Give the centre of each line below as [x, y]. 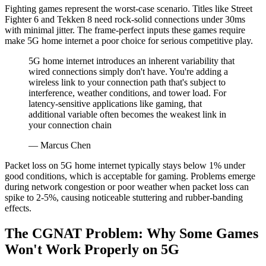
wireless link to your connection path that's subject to [127, 83]
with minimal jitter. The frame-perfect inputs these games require [125, 30]
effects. [18, 208]
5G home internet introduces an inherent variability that [132, 61]
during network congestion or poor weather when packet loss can [127, 187]
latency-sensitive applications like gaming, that [115, 104]
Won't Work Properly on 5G [92, 250]
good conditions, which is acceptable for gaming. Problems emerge [130, 176]
